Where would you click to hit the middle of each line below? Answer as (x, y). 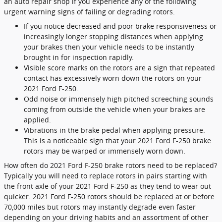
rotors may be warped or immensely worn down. (105, 151)
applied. (37, 120)
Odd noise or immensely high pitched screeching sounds (119, 99)
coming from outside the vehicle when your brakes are (114, 109)
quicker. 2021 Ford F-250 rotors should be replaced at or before (109, 196)
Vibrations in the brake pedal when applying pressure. (114, 130)
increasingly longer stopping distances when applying (113, 36)
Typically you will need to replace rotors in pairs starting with (106, 176)
